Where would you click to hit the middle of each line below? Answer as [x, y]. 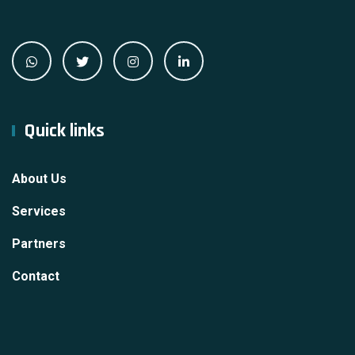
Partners [39, 243]
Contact [36, 276]
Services [39, 211]
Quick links [64, 130]
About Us [39, 178]
